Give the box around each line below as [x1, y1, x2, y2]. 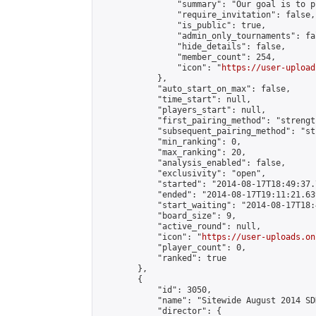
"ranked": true [98, 253, 226, 263]
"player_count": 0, [98, 243, 246, 253]
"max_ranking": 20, [98, 147, 246, 157]
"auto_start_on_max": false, [98, 84, 291, 94]
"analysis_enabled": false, [98, 158, 286, 168]
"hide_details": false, [98, 42, 286, 51]
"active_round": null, [98, 221, 261, 231]
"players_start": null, [98, 105, 266, 115]
